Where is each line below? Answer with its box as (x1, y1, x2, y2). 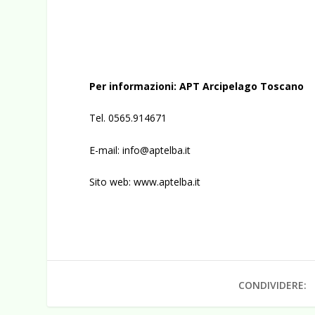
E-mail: (89, 143, 123, 157)
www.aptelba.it (134, 175, 201, 189)
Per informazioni (89, 79, 174, 93)
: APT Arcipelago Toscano (174, 79, 304, 93)
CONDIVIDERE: (238, 278, 307, 292)
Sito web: (89, 175, 134, 189)
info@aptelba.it (122, 143, 191, 157)
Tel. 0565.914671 (89, 111, 167, 125)
